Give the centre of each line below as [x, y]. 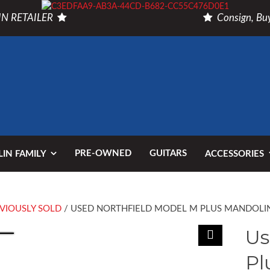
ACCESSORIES [234, 154]
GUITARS [168, 153]
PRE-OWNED [103, 153]
